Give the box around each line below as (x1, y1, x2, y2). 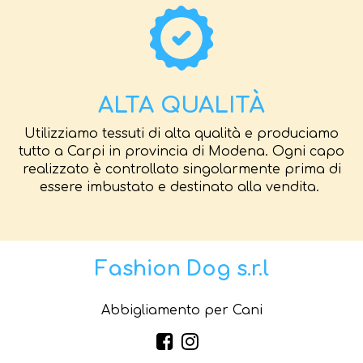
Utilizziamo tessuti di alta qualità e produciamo (24, 126, 339, 141)
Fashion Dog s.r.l (94, 257, 269, 280)
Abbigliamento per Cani (100, 302, 263, 318)
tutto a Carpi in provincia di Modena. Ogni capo (19, 143, 344, 159)
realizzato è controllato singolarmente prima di (22, 161, 341, 177)
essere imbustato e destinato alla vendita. (40, 179, 323, 194)
